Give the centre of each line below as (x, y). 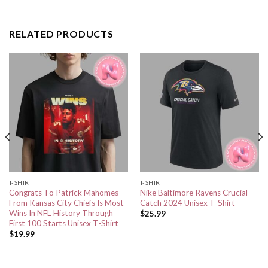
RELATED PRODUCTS (61, 34)
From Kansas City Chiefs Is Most (66, 202)
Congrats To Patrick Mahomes (63, 192)
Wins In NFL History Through (61, 213)
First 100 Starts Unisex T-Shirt (63, 223)
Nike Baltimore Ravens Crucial (194, 192)
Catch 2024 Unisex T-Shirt (187, 202)
